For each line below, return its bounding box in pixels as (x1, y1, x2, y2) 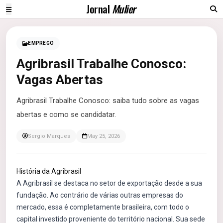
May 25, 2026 (87, 133, 120, 139)
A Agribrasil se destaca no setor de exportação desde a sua (16, 179, 202, 187)
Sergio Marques (28, 133, 70, 139)
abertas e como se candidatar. (16, 110, 116, 119)
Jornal (86, 1, 112, 16)
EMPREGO (28, 40, 54, 46)
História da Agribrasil (16, 167, 81, 175)
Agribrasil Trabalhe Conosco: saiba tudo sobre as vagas (16, 96, 199, 105)
